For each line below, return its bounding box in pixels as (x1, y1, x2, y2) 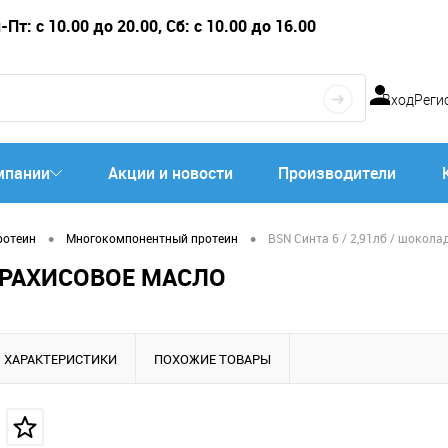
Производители (278, 162, 397, 184)
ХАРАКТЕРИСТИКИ (4, 349, 117, 368)
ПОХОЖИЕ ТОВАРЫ (154, 349, 271, 368)
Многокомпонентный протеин (66, 230, 238, 247)
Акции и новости (107, 162, 233, 184)
